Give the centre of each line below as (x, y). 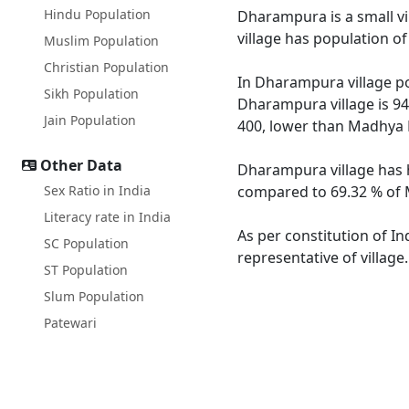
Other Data (81, 165)
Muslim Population (101, 41)
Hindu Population (97, 14)
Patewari (70, 323)
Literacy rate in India (107, 217)
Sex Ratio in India (97, 190)
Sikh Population (91, 94)
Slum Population (94, 296)
